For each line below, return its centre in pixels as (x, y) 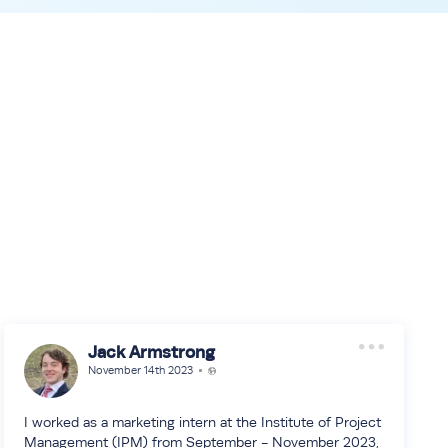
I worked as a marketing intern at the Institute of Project (202, 422)
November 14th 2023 (140, 370)
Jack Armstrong (151, 352)
